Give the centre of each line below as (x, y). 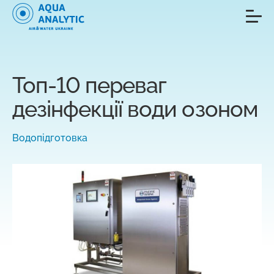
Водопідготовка (50, 138)
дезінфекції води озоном (135, 109)
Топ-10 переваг (90, 85)
